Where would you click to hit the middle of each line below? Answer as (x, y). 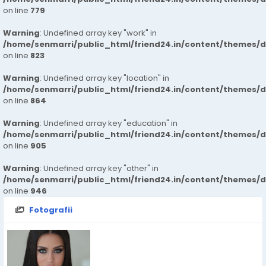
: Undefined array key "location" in (104, 78)
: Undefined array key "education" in (109, 123)
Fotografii (51, 210)
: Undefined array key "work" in (98, 33)
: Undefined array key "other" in (99, 168)
